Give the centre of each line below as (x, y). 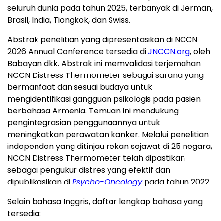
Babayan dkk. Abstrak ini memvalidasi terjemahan (104, 64)
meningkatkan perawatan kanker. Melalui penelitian (108, 135)
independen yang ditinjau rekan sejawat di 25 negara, (110, 147)
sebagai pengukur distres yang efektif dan (89, 170)
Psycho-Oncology (107, 182)
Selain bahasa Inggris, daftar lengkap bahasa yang (105, 202)
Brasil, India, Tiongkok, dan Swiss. (69, 20)
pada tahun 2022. (176, 182)
